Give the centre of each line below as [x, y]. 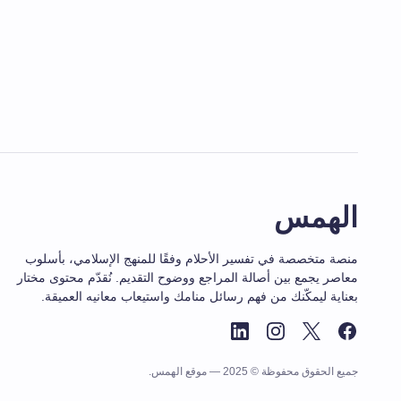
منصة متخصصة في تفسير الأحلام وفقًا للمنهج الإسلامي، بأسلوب [192, 259]
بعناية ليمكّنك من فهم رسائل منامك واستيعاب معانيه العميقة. [200, 296]
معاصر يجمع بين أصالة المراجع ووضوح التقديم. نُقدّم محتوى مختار [188, 277]
